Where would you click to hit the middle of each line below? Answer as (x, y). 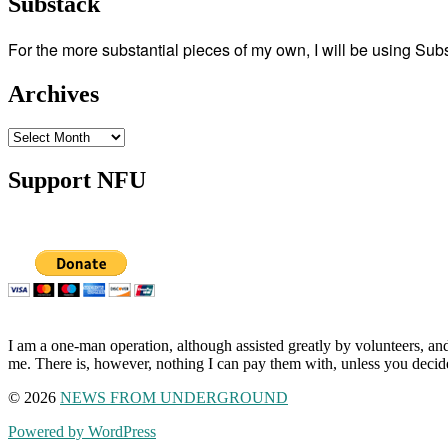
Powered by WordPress (82, 431)
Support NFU (77, 179)
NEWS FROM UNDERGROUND (174, 397)
